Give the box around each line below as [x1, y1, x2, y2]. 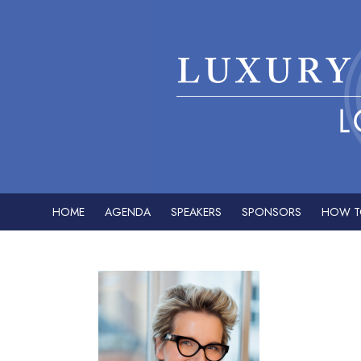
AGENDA [105, 204, 151, 220]
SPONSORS [242, 204, 301, 220]
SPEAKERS [171, 204, 222, 220]
